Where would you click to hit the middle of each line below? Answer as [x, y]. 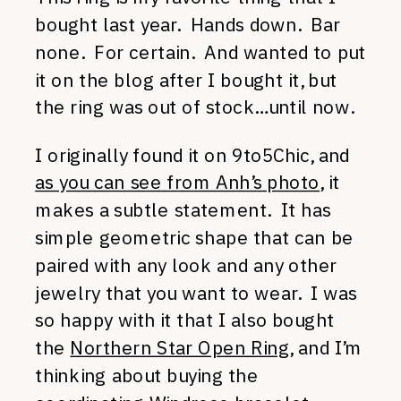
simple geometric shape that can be [194, 237]
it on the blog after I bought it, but [186, 79]
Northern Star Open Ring [180, 347]
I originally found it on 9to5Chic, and [192, 154]
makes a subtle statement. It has [183, 209]
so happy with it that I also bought [185, 320]
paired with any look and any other [186, 264]
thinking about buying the [147, 375]
